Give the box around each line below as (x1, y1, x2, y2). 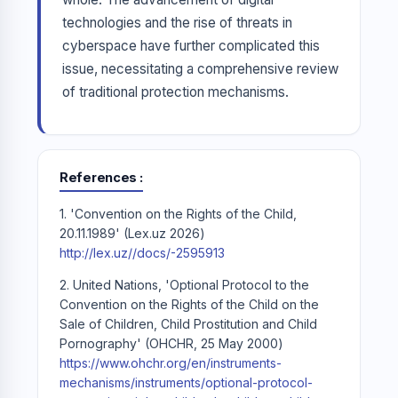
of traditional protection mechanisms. (62, 84, 289, 101)
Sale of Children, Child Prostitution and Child (60, 316, 317, 332)
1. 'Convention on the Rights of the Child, (60, 206, 297, 222)
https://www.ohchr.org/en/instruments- (60, 355, 282, 371)
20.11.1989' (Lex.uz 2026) (60, 226, 205, 242)
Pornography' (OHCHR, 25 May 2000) (60, 336, 283, 352)
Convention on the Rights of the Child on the (60, 297, 319, 313)
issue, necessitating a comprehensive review (62, 60, 338, 78)
